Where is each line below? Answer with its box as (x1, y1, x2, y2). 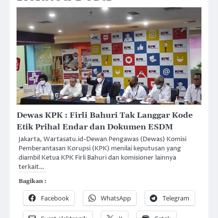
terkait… (18, 163, 44, 172)
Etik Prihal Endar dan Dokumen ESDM (17, 122, 173, 132)
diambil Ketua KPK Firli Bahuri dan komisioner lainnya (18, 153, 176, 163)
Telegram (163, 194, 189, 203)
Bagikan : (18, 178, 46, 185)
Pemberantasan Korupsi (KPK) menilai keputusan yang (18, 144, 181, 153)
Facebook (41, 194, 69, 203)
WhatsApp (101, 194, 131, 203)
